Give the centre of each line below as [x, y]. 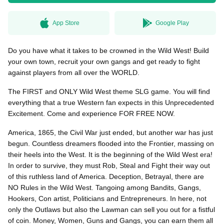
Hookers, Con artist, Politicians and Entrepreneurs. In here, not [107, 198]
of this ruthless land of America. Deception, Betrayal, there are [106, 176]
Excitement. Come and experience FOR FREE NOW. [91, 113]
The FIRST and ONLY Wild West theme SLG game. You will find [109, 91]
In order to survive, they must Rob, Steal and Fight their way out [109, 165]
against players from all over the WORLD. [74, 72]
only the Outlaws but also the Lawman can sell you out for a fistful [111, 209]
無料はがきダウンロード [59, 38]
